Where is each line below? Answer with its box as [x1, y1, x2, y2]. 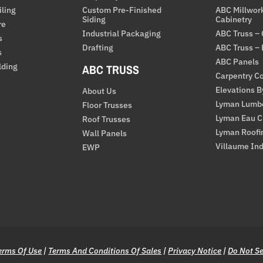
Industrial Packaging [82, 28, 161, 39]
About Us [82, 86, 117, 97]
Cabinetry [215, 14, 252, 25]
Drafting [82, 42, 114, 53]
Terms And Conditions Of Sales [48, 245, 162, 257]
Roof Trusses [82, 114, 131, 125]
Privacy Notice [168, 245, 222, 257]
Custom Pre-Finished [82, 5, 162, 16]
